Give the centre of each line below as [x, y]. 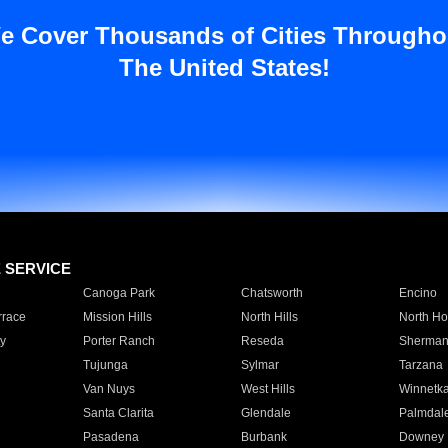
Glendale [265, 413]
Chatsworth [271, 293]
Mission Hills [117, 317]
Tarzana [420, 365]
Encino [417, 293]
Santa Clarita [118, 413]
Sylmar [259, 365]
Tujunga [105, 365]
